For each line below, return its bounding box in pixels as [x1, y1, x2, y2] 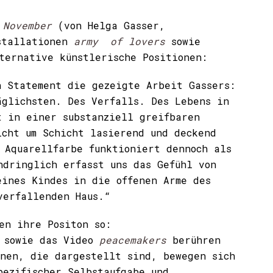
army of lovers [74, 35, 165, 48]
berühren [166, 233, 221, 246]
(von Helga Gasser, [52, 19, 165, 32]
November [3, 19, 52, 32]
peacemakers [93, 233, 166, 246]
